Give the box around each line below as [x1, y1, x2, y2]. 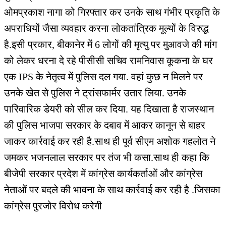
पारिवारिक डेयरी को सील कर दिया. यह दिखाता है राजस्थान [4, 103, 214, 115]
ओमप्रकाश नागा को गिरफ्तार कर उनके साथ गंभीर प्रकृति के [4, 6, 220, 18]
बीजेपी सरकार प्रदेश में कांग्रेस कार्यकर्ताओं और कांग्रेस [4, 167, 202, 179]
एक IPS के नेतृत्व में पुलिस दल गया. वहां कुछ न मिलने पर [4, 71, 203, 82]
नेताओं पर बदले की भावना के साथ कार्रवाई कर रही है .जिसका [4, 184, 220, 195]
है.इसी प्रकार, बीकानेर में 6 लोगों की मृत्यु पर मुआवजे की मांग [4, 38, 217, 50]
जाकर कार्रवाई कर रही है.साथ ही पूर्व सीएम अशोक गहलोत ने [4, 135, 215, 147]
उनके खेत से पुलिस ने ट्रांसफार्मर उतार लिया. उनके [4, 87, 186, 98]
